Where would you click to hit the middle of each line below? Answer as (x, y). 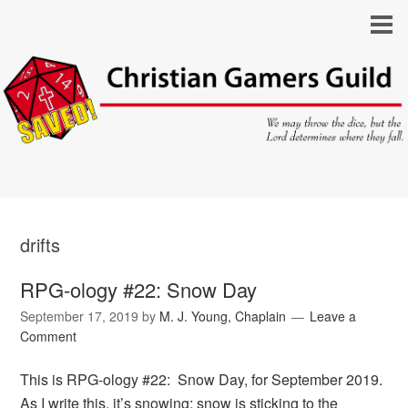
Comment (49, 337)
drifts (41, 245)
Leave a (333, 316)
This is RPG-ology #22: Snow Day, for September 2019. (202, 380)
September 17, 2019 (80, 316)
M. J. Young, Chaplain (223, 316)
